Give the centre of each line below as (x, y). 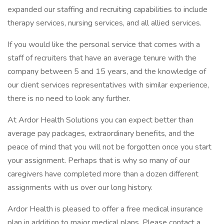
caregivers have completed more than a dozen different (103, 174)
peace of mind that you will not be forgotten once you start (109, 147)
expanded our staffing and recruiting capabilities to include (107, 9)
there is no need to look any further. (69, 98)
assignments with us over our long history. (80, 187)
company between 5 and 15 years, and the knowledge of (107, 71)
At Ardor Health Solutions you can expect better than (100, 120)
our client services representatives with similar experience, (108, 85)
